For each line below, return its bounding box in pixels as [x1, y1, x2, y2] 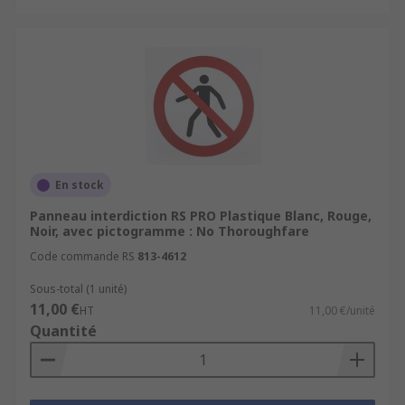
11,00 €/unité [309, 303, 375, 318]
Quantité [30, 321, 97, 341]
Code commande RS [30, 249, 135, 264]
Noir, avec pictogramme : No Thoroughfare [30, 222, 309, 240]
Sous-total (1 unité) [30, 281, 127, 297]
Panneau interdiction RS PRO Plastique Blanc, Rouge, [30, 207, 372, 224]
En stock [55, 177, 104, 193]
